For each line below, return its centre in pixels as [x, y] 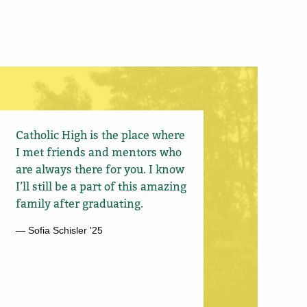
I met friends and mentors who [99, 152]
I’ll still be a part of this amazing [101, 186]
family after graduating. [80, 203]
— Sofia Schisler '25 [60, 230]
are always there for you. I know [100, 169]
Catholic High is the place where [101, 135]
